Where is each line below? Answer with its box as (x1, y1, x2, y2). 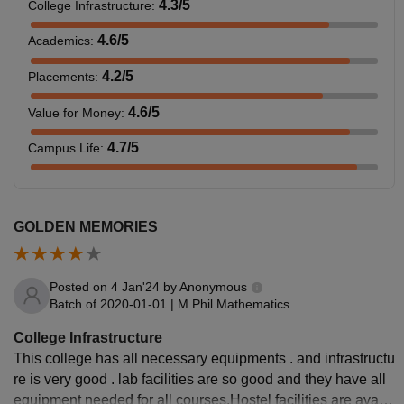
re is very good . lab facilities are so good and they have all (14, 371, 386, 387)
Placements (28, 69, 95, 84)
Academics (28, 33, 90, 49)
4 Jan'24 (111, 279, 160, 294)
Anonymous (179, 279, 247, 294)
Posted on (50, 279, 111, 294)
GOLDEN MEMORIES (14, 218, 158, 234)
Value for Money (28, 105, 121, 120)
